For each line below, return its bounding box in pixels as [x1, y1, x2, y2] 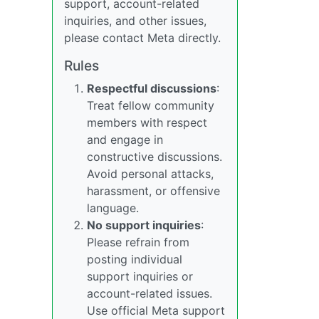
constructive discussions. [87, 150, 222, 164]
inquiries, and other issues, [64, 14, 206, 28]
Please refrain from [87, 235, 189, 249]
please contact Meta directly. [64, 31, 221, 45]
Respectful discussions [87, 81, 216, 95]
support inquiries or [87, 269, 193, 283]
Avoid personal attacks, [87, 167, 214, 181]
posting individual [87, 252, 182, 266]
